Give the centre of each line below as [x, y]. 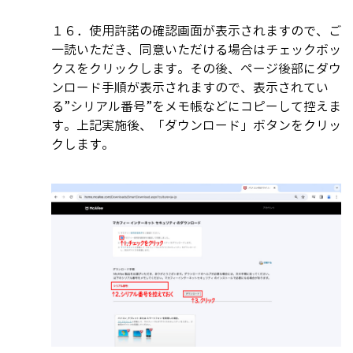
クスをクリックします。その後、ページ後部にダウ [196, 69]
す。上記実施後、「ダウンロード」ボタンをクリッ [196, 126]
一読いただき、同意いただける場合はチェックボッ [196, 50]
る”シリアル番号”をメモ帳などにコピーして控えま [196, 107]
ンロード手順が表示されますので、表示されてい [190, 88]
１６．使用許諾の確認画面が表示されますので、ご [196, 31]
